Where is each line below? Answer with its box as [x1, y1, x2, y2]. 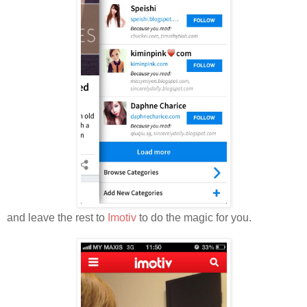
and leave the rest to [7, 211, 108, 223]
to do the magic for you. [136, 211, 251, 223]
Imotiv [108, 211, 136, 223]
